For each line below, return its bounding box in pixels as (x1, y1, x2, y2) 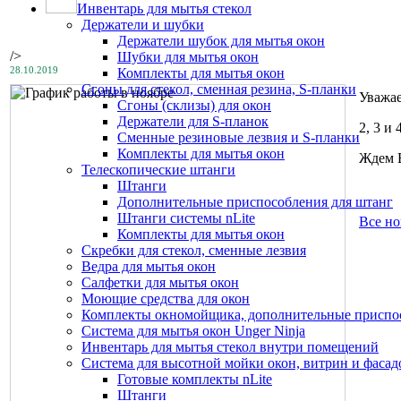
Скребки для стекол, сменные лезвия (81, 243, 306, 258)
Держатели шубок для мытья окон (117, 33, 325, 48)
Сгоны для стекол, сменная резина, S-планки (81, 81, 356, 97)
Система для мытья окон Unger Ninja (81, 323, 305, 338)
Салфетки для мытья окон (81, 275, 239, 290)
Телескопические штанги (81, 162, 235, 177)
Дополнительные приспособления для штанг (117, 194, 393, 209)
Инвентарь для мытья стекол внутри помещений (81, 339, 379, 354)
